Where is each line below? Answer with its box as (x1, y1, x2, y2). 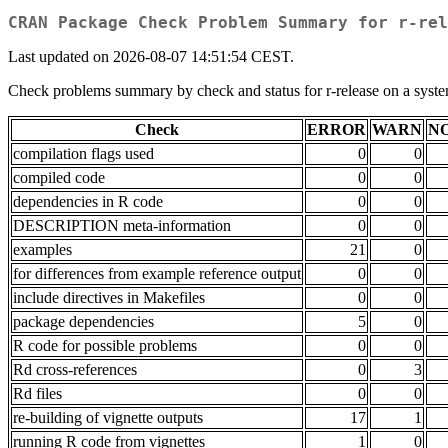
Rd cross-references (13, 361, 137, 379)
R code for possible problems (13, 337, 197, 355)
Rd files (13, 385, 62, 403)
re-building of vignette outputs (13, 409, 203, 427)
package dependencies (13, 313, 154, 331)
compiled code (13, 169, 105, 187)
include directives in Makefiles (13, 289, 205, 307)
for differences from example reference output (13, 265, 301, 283)
